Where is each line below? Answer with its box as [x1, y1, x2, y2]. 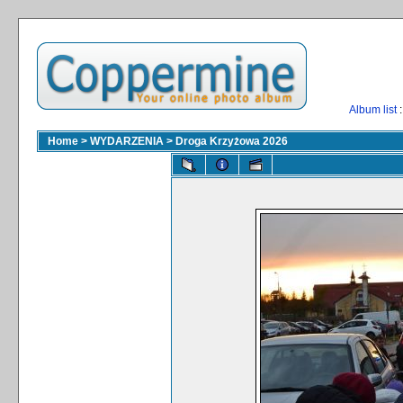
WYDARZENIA [90, 135, 164, 148]
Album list [349, 103, 397, 116]
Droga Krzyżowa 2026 [175, 135, 288, 148]
